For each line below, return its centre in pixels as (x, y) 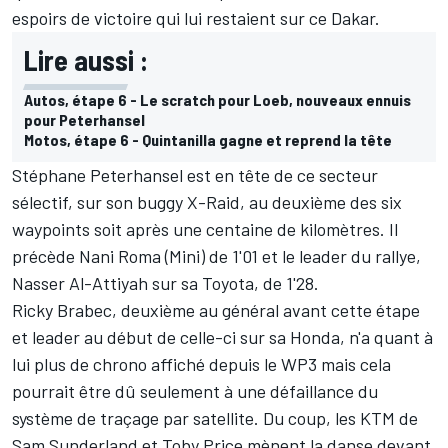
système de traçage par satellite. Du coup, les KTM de (215, 418)
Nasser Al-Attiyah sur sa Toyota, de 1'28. (165, 283)
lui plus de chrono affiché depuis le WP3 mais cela (201, 364)
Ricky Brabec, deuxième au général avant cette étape (216, 310)
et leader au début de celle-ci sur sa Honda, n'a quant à (222, 337)
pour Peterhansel (84, 120)
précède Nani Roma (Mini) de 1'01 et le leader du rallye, (216, 256)
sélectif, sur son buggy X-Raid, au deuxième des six (207, 202)
